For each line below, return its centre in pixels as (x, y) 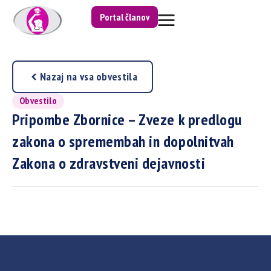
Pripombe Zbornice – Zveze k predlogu (127, 120)
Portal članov (125, 17)
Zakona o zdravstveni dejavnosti (109, 163)
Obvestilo (38, 101)
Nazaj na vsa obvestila (89, 77)
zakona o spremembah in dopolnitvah (123, 142)
